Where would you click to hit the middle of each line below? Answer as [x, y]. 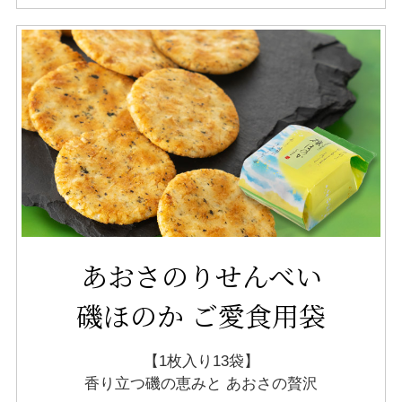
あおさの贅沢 [270, 384]
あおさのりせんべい [201, 275]
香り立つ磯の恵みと [153, 384]
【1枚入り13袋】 [201, 362]
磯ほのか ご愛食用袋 [201, 315]
